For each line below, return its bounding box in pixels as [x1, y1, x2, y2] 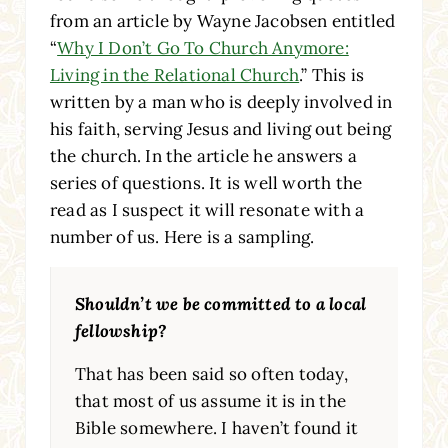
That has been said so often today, [74, 362, 348, 385]
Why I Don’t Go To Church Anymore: [57, 36, 349, 59]
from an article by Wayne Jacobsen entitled [49, 9, 396, 32]
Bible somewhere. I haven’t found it [74, 416, 358, 439]
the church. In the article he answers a [49, 144, 357, 167]
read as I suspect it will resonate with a [49, 198, 365, 221]
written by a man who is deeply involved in [49, 90, 393, 113]
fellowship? [74, 319, 167, 342]
